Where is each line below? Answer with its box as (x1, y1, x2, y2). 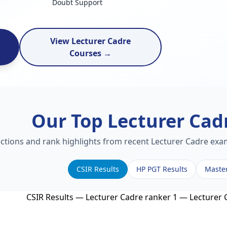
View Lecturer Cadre (50, 35, 131, 47)
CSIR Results (76, 164, 119, 174)
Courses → (69, 48, 111, 59)
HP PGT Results (136, 164, 187, 174)
